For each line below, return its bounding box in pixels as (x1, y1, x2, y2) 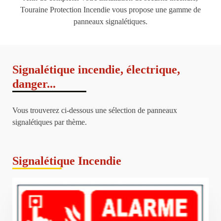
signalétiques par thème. (12, 117, 87, 127)
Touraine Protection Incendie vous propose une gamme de (20, 5, 201, 15)
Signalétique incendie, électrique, (12, 63, 180, 76)
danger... (12, 77, 56, 91)
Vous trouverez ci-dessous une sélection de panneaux (12, 106, 177, 115)
